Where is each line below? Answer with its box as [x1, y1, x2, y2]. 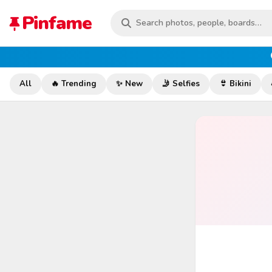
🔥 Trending [51, 78, 97, 89]
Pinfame [21, 10, 91, 36]
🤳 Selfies [162, 78, 200, 89]
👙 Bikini [219, 78, 251, 89]
